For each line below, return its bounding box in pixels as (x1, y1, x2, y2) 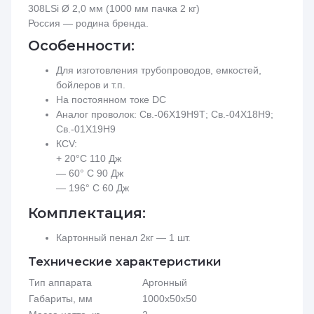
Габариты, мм (29, 292, 93, 304)
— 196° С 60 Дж (56, 182, 129, 193)
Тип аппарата (29, 276, 92, 288)
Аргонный (142, 276, 187, 288)
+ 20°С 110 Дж (56, 152, 121, 164)
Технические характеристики (28, 254, 221, 268)
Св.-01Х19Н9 (56, 123, 116, 135)
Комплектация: (28, 204, 146, 221)
